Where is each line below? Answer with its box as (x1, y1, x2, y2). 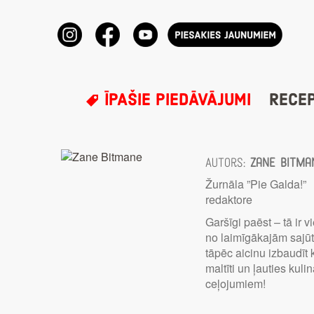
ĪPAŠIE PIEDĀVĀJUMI (99, 89, 251, 111)
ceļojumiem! (205, 275, 266, 292)
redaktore (205, 191, 253, 208)
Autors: (205, 156, 251, 171)
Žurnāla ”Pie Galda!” (205, 176, 307, 193)
